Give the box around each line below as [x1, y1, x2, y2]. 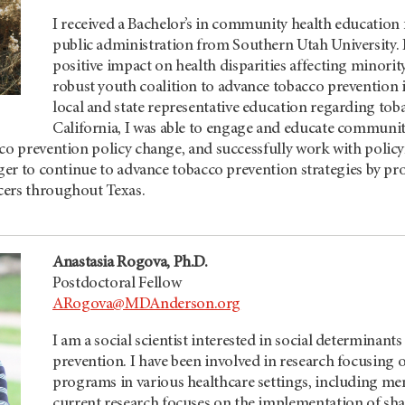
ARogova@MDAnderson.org [52, 297, 241, 313]
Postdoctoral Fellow [52, 276, 182, 292]
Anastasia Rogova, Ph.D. [52, 255, 208, 271]
